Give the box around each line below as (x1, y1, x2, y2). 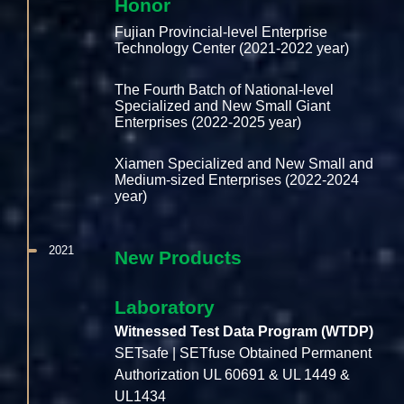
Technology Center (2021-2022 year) (115, 41, 350, 57)
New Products (115, 247, 243, 269)
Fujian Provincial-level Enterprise (115, 24, 328, 41)
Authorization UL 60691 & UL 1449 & (115, 367, 351, 383)
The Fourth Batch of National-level (115, 82, 335, 98)
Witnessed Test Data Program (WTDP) (115, 324, 374, 340)
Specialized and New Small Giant (115, 98, 331, 115)
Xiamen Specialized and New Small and (115, 156, 374, 172)
